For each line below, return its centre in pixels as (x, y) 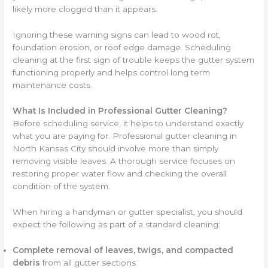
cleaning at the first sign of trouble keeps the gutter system (134, 60)
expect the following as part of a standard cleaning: (117, 224)
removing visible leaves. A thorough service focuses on (124, 161)
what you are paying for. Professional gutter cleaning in (125, 136)
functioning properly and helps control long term (112, 73)
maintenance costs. (53, 85)
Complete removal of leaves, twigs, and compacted (123, 250)
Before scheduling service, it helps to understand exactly (128, 124)
